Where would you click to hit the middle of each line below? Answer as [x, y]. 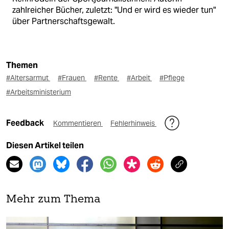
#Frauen [72, 78]
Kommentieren [78, 123]
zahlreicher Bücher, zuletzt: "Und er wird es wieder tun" [114, 10]
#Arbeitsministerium [39, 92]
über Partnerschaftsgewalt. [64, 21]
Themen [22, 65]
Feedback [26, 123]
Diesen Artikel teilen [45, 146]
